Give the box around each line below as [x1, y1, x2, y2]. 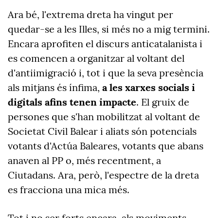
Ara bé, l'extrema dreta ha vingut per [8, 8, 173, 20]
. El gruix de [136, 96, 189, 108]
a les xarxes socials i [102, 81, 195, 93]
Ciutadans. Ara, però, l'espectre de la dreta [8, 169, 199, 181]
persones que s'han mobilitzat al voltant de [8, 110, 200, 123]
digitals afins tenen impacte [8, 96, 136, 108]
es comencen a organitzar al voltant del [8, 52, 184, 64]
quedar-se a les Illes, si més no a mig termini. [8, 23, 210, 35]
